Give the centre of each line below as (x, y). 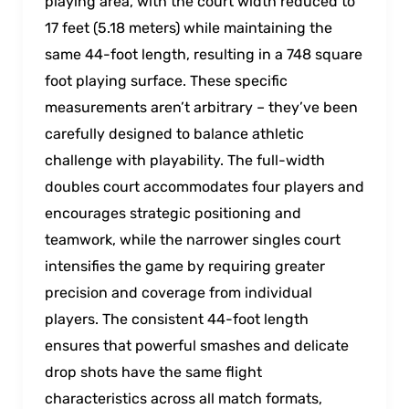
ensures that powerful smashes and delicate (196, 345)
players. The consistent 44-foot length (176, 319)
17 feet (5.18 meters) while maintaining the (188, 27)
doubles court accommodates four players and (204, 186)
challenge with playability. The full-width (184, 160)
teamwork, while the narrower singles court (192, 239)
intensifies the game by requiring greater (184, 266)
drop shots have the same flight (153, 372)
